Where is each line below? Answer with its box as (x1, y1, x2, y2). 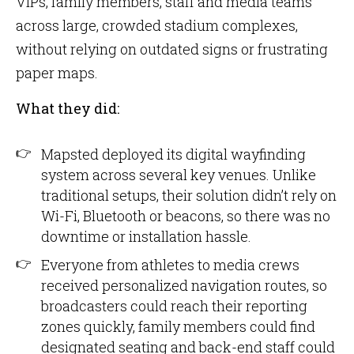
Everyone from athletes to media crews (41, 255, 299, 274)
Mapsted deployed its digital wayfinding (41, 145, 306, 164)
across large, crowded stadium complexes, (16, 16, 298, 35)
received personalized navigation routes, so (41, 276, 327, 295)
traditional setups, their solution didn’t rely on (41, 186, 337, 205)
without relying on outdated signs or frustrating (16, 40, 328, 58)
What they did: (16, 99, 119, 118)
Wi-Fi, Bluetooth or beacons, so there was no (41, 206, 330, 225)
